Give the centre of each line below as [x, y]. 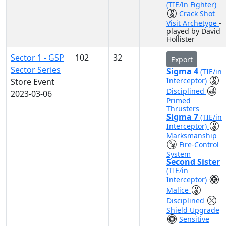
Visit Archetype [193, 23]
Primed [179, 101]
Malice [179, 190]
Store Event [33, 82]
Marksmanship [192, 135]
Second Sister [193, 162]
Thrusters [183, 109]
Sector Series [36, 70]
